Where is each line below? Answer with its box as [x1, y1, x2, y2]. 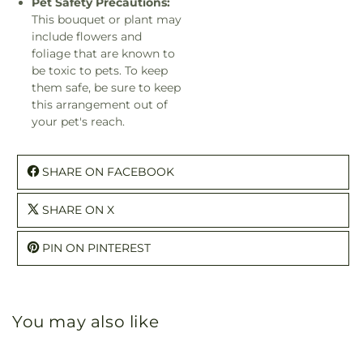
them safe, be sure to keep [32, 79, 181, 95]
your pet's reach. [32, 113, 125, 129]
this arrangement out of [32, 96, 168, 112]
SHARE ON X [42, 202, 114, 217]
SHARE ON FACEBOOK [42, 164, 174, 179]
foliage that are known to [32, 45, 175, 61]
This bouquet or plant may [32, 11, 181, 27]
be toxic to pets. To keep [32, 62, 168, 78]
